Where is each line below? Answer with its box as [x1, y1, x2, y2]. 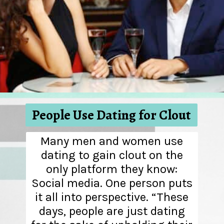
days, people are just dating [38, 204, 185, 218]
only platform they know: [46, 162, 178, 176]
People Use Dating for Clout [31, 105, 191, 124]
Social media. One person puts [31, 176, 192, 190]
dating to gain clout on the [40, 148, 183, 162]
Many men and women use [40, 134, 183, 148]
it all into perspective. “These [35, 190, 189, 204]
